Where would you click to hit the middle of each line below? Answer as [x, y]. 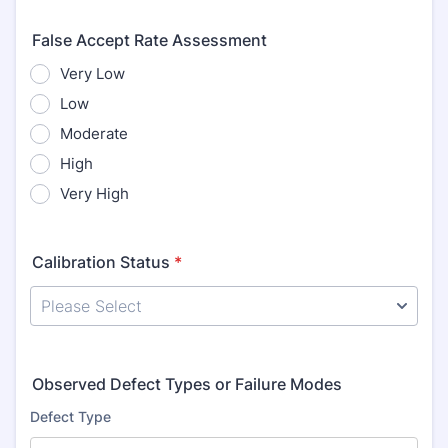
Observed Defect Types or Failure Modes [187, 384]
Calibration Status [101, 262]
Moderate [94, 133]
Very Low [92, 73]
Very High [94, 193]
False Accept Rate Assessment [149, 40]
